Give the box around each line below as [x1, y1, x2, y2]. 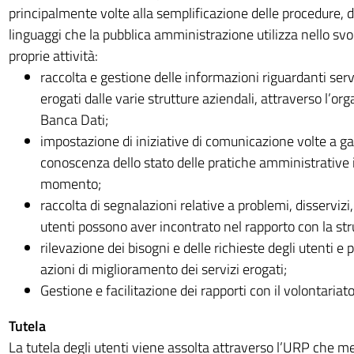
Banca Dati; [40, 109, 108, 130]
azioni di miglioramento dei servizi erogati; [40, 258, 287, 280]
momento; [40, 173, 101, 194]
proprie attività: [8, 45, 98, 66]
